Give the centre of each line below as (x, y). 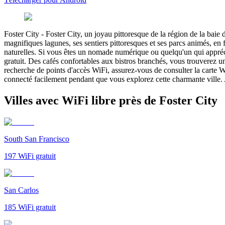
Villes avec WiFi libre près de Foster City (111, 100)
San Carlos (21, 190)
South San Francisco (37, 139)
